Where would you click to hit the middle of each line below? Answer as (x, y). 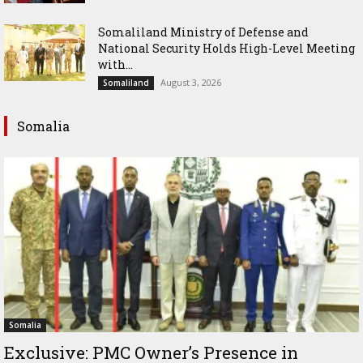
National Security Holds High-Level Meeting (226, 48)
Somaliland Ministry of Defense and (203, 32)
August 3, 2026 (191, 82)
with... (115, 64)
